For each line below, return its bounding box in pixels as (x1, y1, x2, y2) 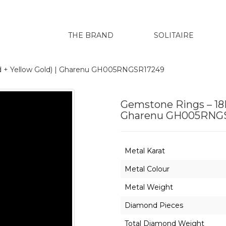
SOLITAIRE (154, 31, 194, 40)
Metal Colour (125, 164, 169, 174)
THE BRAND (68, 31, 114, 40)
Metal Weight (125, 183, 173, 192)
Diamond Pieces (125, 201, 183, 210)
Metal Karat (125, 146, 165, 155)
